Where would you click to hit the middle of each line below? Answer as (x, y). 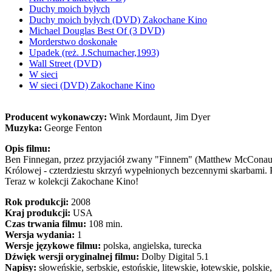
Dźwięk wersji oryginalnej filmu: (72, 257)
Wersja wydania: (40, 235)
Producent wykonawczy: (57, 117)
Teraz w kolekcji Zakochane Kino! (72, 181)
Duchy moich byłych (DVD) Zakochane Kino (118, 20)
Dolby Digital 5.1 (174, 257)
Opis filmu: (28, 148)
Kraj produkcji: (39, 213)
